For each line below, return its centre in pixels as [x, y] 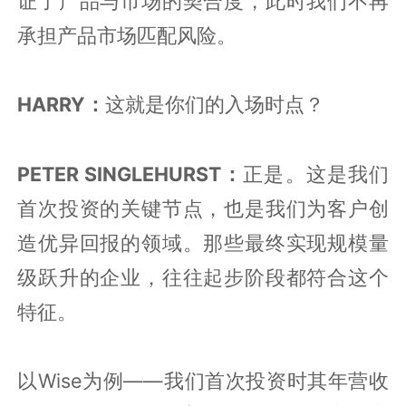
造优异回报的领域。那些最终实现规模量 [203, 242]
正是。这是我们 [316, 174]
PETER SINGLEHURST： [130, 174]
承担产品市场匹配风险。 [127, 35]
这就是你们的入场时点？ [215, 105]
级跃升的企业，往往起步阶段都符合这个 [203, 277]
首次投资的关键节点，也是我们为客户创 [203, 208]
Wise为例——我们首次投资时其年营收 [213, 380]
